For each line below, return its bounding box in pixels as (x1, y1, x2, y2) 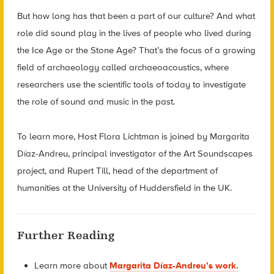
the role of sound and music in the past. (17, 96, 175, 107)
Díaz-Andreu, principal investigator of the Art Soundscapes (17, 147, 253, 159)
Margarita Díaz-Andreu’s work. (109, 260, 239, 271)
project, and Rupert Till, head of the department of (17, 165, 218, 176)
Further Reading (17, 229, 115, 242)
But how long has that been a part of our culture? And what (17, 10, 255, 21)
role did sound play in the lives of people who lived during (17, 28, 251, 39)
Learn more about (34, 260, 110, 271)
